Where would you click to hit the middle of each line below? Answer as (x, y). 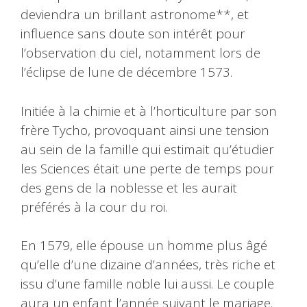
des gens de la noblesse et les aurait (129, 187)
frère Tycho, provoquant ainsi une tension (145, 130)
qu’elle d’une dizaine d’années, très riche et (148, 265)
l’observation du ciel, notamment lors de (140, 53)
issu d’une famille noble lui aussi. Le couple (147, 284)
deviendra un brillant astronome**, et (135, 15)
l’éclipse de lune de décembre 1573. (126, 72)
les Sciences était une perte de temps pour (147, 168)
